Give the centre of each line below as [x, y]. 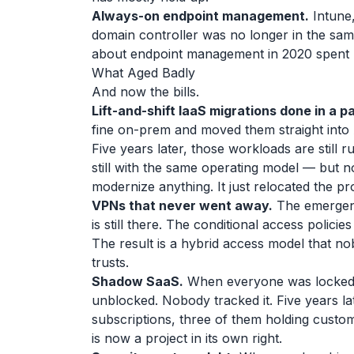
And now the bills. [145, 92]
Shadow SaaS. [137, 281]
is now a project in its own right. [187, 338]
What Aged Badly [143, 73]
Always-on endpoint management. [200, 16]
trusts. [110, 262]
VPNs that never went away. [182, 205]
